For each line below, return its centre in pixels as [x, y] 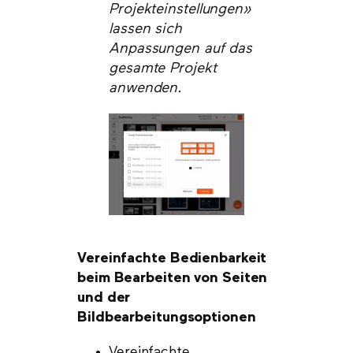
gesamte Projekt [163, 69]
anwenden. [146, 89]
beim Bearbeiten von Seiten [173, 279]
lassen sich [145, 30]
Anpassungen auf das [181, 49]
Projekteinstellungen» [180, 10]
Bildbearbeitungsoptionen [167, 318]
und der [104, 298]
